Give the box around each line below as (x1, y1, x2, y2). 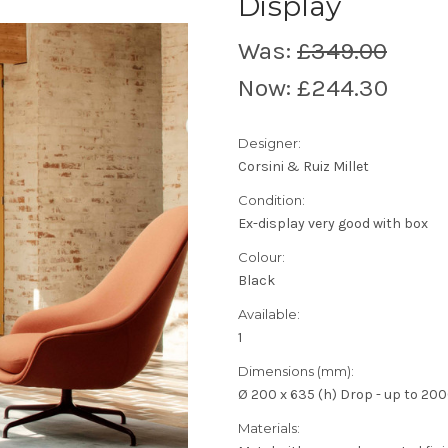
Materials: (238, 419, 300, 436)
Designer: (238, 134, 301, 151)
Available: (238, 305, 300, 322)
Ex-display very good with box (238, 214, 428, 232)
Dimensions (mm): (238, 362, 354, 379)
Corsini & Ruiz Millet (238, 157, 369, 175)
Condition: (238, 191, 305, 208)
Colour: (238, 248, 285, 265)
